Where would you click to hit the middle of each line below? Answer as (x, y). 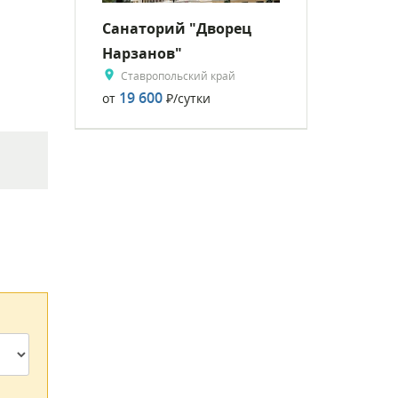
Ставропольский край (178, 76)
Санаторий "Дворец (176, 28)
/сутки (191, 98)
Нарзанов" (142, 53)
